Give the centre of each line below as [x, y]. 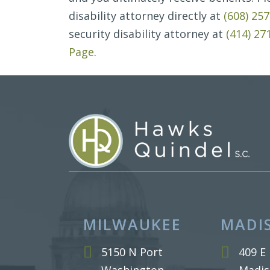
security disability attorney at [147, 34]
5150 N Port [132, 252]
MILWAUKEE [132, 224]
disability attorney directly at [146, 16]
